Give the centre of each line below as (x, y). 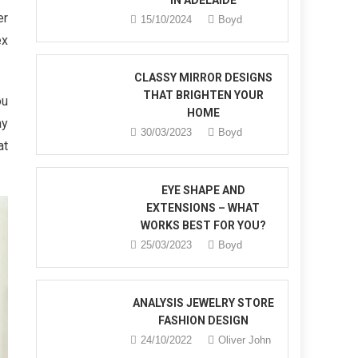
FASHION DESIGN (203, 320)
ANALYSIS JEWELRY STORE (203, 303)
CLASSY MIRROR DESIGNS (203, 78)
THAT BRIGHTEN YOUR (203, 95)
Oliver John (245, 340)
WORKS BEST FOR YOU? (203, 225)
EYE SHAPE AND (203, 190)
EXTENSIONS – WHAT (203, 208)
